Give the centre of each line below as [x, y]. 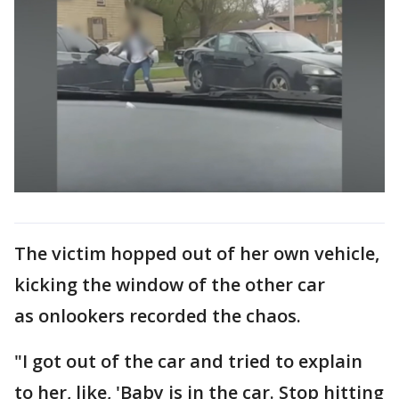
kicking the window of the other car [170, 284]
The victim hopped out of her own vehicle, [197, 253]
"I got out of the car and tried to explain [188, 361]
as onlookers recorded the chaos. [158, 315]
